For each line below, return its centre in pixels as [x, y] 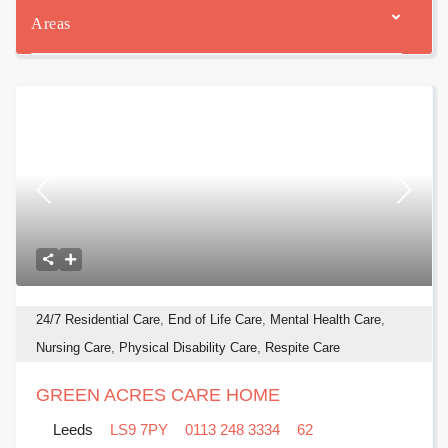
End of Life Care [215, 320]
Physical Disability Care [188, 348]
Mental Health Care [326, 320]
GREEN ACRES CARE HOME [158, 395]
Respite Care [303, 348]
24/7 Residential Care [98, 320]
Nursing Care [74, 348]
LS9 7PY [139, 430]
